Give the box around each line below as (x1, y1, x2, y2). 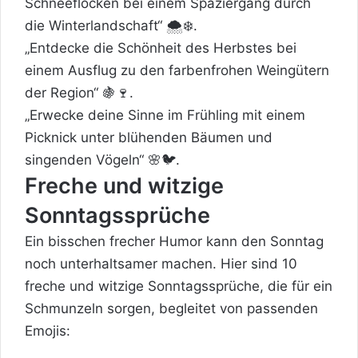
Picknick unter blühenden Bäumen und (25, 129, 272, 145)
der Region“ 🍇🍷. (25, 84, 133, 101)
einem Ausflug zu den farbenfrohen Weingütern (25, 62, 329, 78)
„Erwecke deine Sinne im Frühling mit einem (25, 106, 305, 123)
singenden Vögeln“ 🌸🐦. (25, 151, 180, 168)
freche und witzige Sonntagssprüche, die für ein (25, 277, 332, 294)
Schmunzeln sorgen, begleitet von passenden (25, 300, 318, 316)
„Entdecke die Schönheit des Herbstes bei (25, 39, 296, 56)
